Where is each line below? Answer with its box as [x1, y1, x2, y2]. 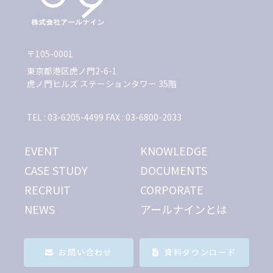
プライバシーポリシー [25, 259, 111, 272]
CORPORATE [140, 149, 204, 165]
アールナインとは [140, 168, 227, 185]
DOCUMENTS [140, 129, 207, 146]
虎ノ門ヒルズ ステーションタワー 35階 [27, 44, 177, 57]
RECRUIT [24, 149, 71, 165]
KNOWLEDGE [140, 110, 208, 126]
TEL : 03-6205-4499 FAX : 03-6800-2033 [27, 78, 182, 91]
